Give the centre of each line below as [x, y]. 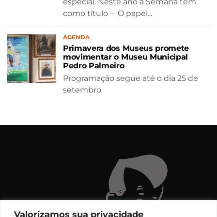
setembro [82, 90]
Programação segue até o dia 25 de [131, 78]
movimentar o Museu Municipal [127, 57]
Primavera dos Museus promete [126, 48]
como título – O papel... [108, 13]
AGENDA [76, 37]
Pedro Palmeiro [94, 65]
